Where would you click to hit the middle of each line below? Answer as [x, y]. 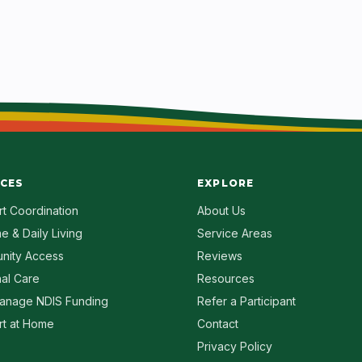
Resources [226, 278]
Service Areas [235, 233]
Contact [218, 324]
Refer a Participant [246, 301]
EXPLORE [226, 183]
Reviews [220, 256]
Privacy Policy [235, 346]
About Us [221, 210]
